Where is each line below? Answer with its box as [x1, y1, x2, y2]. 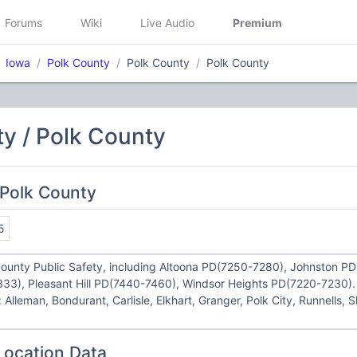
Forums [5, 15, 42, 29]
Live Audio [140, 15, 194, 29]
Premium [233, 15, 282, 29]
